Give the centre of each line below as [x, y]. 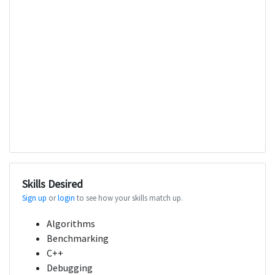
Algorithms [71, 224]
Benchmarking [78, 238]
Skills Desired [52, 184]
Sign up [34, 198]
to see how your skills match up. [129, 198]
